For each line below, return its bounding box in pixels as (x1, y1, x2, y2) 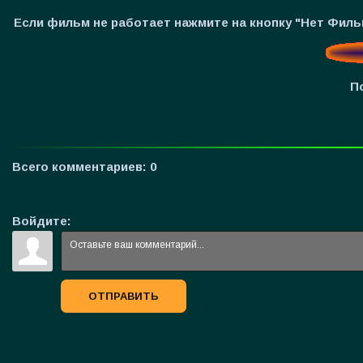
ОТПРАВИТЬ (88, 289, 159, 302)
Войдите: (12, 213, 71, 228)
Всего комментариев (12, 159, 143, 173)
